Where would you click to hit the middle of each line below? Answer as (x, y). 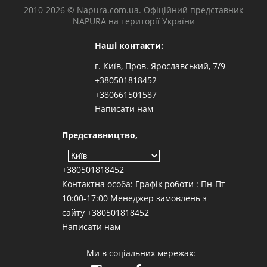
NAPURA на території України (133, 21)
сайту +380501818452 (105, 212)
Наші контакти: (129, 45)
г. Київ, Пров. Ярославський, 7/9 (160, 66)
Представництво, (100, 135)
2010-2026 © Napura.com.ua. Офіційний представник (133, 10)
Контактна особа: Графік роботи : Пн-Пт (144, 184)
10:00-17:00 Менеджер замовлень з (134, 198)
